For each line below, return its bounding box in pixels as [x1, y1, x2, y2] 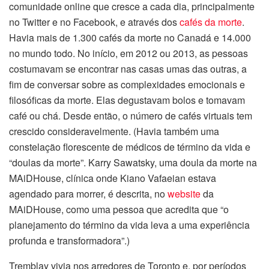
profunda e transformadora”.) [9, 233, 130, 247]
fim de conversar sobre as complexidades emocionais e [9, 77, 245, 91]
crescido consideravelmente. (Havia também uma [9, 124, 219, 138]
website [168, 186, 201, 201]
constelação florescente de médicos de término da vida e [9, 139, 250, 154]
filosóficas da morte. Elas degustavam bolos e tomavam [9, 92, 245, 107]
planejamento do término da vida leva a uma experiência [9, 217, 250, 232]
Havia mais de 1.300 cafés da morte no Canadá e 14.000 [9, 30, 251, 44]
